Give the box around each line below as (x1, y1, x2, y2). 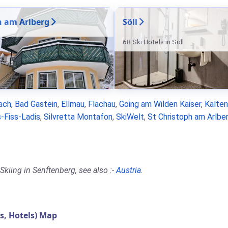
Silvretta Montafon (44, 112, 112, 122)
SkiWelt (116, 112, 144, 122)
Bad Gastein (15, 99, 58, 109)
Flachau (88, 99, 116, 109)
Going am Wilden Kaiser (119, 99, 201, 109)
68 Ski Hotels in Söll (123, 38, 184, 46)
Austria (116, 165, 141, 175)
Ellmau (61, 99, 84, 109)
